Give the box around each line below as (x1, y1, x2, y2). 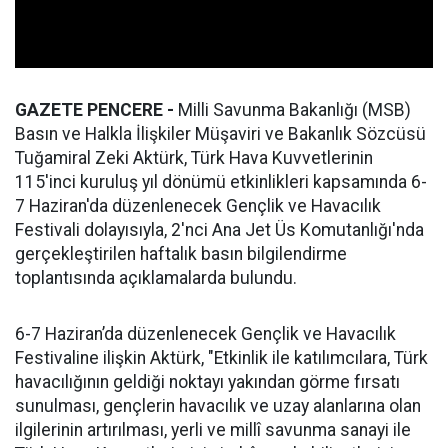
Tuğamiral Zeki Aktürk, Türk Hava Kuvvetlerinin (15, 148, 373, 169)
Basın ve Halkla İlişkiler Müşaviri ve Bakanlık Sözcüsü (15, 124, 426, 145)
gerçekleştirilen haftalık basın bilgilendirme (15, 244, 347, 265)
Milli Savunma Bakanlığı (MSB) (174, 100, 411, 121)
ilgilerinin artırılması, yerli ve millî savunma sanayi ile (15, 420, 411, 441)
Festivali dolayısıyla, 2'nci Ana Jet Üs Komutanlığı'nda (15, 220, 424, 241)
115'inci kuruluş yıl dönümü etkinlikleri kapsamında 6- (15, 172, 427, 193)
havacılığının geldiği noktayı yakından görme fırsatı (15, 372, 400, 393)
